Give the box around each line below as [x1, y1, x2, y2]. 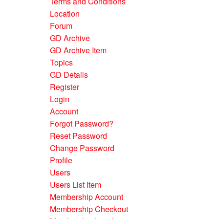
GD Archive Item [50, 44, 107, 56]
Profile [50, 154, 72, 166]
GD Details [50, 69, 88, 80]
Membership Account [50, 191, 123, 202]
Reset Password [50, 130, 107, 141]
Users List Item [50, 179, 101, 190]
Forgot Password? [50, 118, 113, 129]
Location [50, 8, 80, 19]
